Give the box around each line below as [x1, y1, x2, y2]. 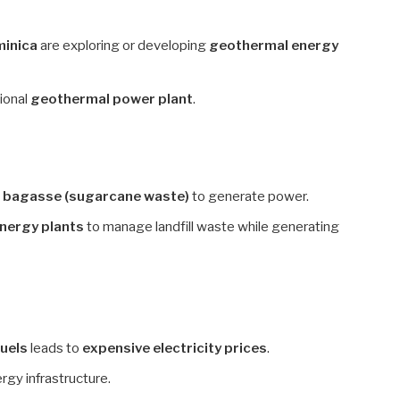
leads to [28, 340, 83, 357]
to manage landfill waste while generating [84, 219, 340, 236]
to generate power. [189, 188, 310, 205]
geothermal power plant [30, 91, 194, 108]
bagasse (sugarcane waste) [3, 188, 190, 205]
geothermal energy [209, 37, 339, 54]
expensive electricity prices [82, 340, 268, 357]
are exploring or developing [37, 37, 210, 54]
